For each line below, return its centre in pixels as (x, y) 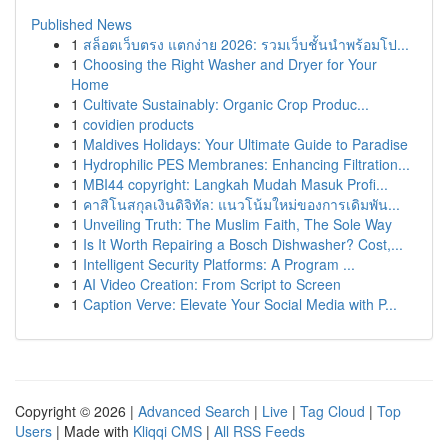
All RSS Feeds (259, 431)
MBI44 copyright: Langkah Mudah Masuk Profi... (235, 184)
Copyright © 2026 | (76, 411)
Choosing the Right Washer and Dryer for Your (230, 64)
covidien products (138, 124)
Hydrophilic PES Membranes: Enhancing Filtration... (246, 164)
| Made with (92, 431)
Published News (81, 24)
